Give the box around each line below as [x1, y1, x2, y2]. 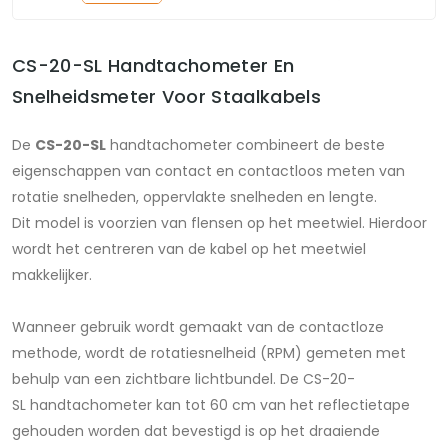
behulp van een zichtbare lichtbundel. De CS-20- [12, 369, 355, 390]
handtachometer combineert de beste [106, 135, 385, 156]
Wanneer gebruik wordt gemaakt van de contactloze [12, 317, 384, 338]
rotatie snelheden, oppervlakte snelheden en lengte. [12, 187, 377, 208]
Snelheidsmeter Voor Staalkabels [12, 84, 321, 110]
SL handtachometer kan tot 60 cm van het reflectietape [12, 395, 410, 416]
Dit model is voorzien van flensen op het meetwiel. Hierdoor [12, 213, 427, 234]
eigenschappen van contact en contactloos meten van [12, 161, 405, 182]
